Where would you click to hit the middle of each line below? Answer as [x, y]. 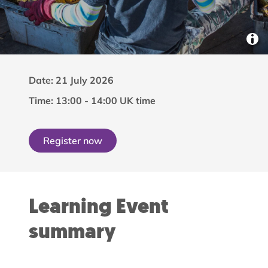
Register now [73, 140]
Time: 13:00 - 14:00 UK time [92, 100]
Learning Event [99, 208]
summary [72, 233]
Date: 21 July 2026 [71, 80]
